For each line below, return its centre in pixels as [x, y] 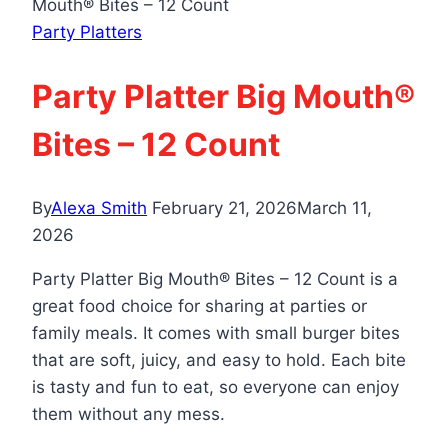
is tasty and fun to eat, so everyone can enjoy [215, 387]
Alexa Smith [99, 208]
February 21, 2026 [224, 208]
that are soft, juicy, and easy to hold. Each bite [219, 360]
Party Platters [87, 32]
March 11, [334, 208]
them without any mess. [128, 414]
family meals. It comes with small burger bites [216, 333]
